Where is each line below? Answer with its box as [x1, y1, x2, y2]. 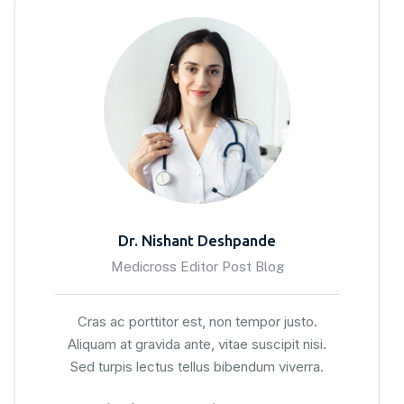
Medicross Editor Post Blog [110, 258, 284, 274]
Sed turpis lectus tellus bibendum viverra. [70, 357, 324, 375]
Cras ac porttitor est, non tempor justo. [77, 312, 317, 330]
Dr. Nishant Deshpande [118, 231, 276, 249]
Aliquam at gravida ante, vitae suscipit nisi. [68, 335, 326, 353]
